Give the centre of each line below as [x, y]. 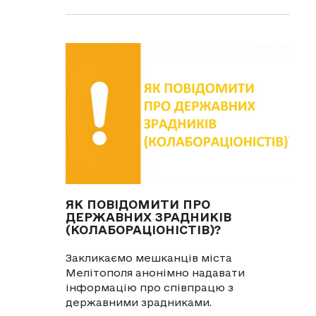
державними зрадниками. [138, 302]
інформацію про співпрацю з [149, 287]
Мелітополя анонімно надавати [155, 272]
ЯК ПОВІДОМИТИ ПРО [138, 204]
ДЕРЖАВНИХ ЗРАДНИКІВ [148, 217]
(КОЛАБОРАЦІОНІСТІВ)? [143, 229]
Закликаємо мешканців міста [148, 257]
